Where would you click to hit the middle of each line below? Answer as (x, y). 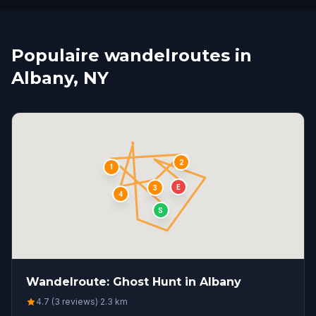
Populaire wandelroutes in (132, 55)
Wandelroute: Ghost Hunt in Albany (134, 282)
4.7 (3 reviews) (67, 302)
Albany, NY (60, 78)
